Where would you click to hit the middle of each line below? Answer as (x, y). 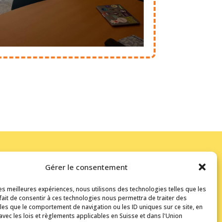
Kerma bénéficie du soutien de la (97, 200)
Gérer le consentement (87, 167)
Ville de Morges (69, 209)
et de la (108, 209)
